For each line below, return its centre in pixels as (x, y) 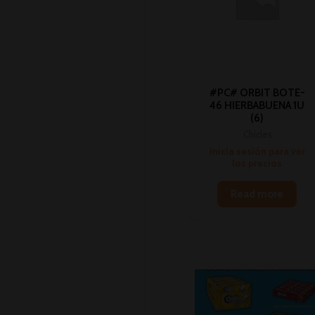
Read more (257, 194)
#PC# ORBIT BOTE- (257, 92)
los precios (257, 163)
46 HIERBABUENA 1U (257, 105)
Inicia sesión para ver (257, 151)
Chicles (257, 135)
